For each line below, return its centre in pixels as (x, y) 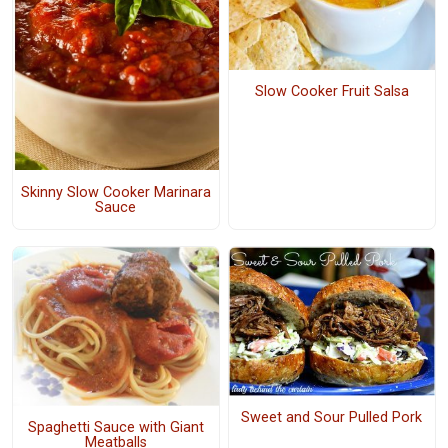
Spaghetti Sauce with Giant (115, 427)
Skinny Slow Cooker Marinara (115, 192)
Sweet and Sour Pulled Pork (332, 417)
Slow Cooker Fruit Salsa (331, 91)
